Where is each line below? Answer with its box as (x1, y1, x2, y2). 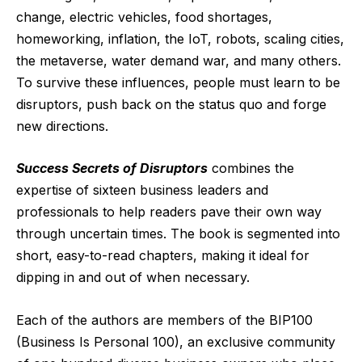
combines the (208, 160, 294, 177)
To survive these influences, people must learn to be (16, 74, 340, 90)
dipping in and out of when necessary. (16, 269, 252, 286)
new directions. (16, 117, 108, 134)
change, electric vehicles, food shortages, (16, 8, 272, 25)
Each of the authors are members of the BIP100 (16, 311, 313, 328)
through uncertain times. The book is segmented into (16, 225, 340, 242)
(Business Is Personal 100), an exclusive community (16, 333, 335, 350)
